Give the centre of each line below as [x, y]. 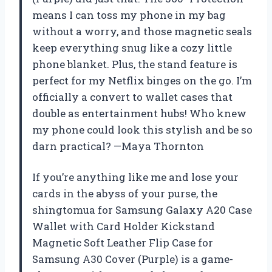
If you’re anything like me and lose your [135, 177]
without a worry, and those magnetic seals [142, 31]
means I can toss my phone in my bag [129, 15]
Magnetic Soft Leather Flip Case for [123, 242]
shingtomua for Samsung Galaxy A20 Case [142, 209]
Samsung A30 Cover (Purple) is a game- [133, 259]
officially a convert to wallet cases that [132, 97]
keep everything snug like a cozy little [132, 47]
